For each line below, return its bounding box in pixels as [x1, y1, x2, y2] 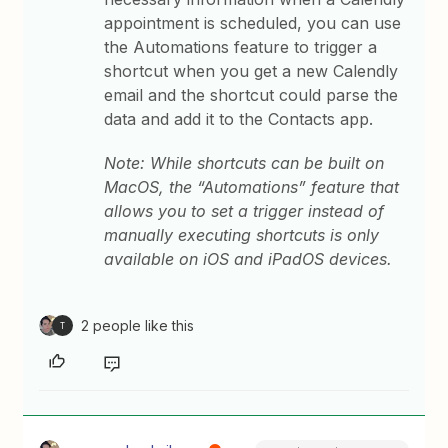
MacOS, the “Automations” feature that [104, 177, 400, 197]
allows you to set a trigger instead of [104, 201, 385, 221]
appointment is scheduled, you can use [104, 13, 402, 33]
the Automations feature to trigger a [104, 37, 378, 57]
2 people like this [81, 317, 195, 334]
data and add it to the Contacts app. [104, 109, 374, 129]
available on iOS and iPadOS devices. [104, 249, 393, 269]
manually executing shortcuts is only [104, 225, 380, 245]
